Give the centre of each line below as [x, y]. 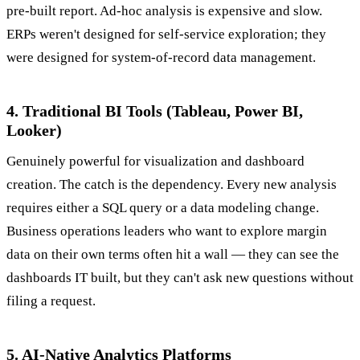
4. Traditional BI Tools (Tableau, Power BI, [155, 111]
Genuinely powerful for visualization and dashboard [155, 162]
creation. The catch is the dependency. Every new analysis [172, 185]
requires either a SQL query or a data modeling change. [163, 208]
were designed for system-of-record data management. [161, 58]
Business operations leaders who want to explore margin [167, 231]
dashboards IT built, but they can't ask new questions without [180, 278]
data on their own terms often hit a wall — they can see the [173, 255]
